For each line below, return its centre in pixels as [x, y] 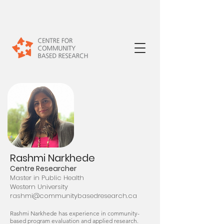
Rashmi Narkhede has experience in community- [75, 213]
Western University [39, 187]
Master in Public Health [47, 178]
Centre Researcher [43, 168]
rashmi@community [44, 196]
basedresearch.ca [107, 196]
